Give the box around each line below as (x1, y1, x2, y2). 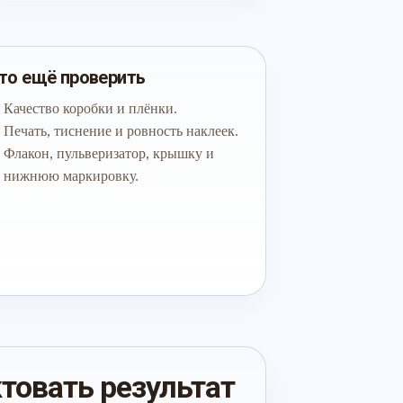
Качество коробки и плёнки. (3, 101, 177, 116)
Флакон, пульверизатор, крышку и (3, 146, 214, 161)
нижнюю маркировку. (3, 168, 139, 184)
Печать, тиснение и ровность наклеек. (3, 123, 238, 139)
